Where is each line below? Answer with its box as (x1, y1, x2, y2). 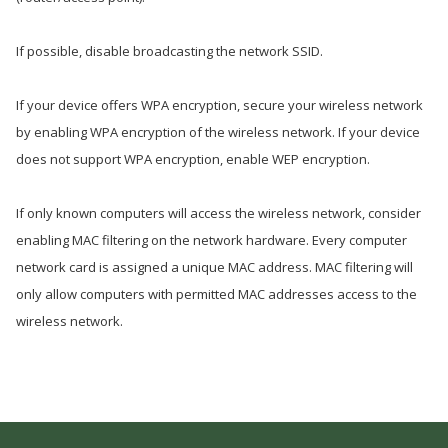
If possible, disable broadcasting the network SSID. (16, 42, 323, 60)
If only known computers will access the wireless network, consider (16, 204, 421, 222)
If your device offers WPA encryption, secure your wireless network (16, 96, 423, 114)
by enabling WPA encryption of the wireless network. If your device (16, 123, 420, 141)
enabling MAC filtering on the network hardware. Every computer (16, 231, 407, 249)
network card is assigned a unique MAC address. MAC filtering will (16, 258, 413, 276)
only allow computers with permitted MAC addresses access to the (16, 285, 417, 303)
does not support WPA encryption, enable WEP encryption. (16, 150, 370, 168)
